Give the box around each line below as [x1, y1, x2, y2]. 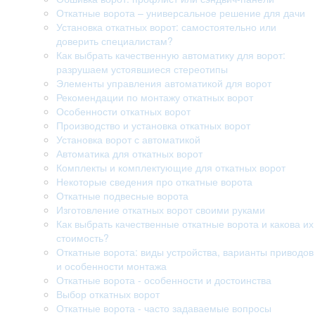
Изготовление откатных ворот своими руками [56, 202, 265, 217]
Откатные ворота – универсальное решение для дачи [56, 6, 305, 20]
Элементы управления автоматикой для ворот [56, 76, 271, 90]
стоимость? [56, 231, 109, 245]
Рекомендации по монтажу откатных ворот [56, 90, 253, 104]
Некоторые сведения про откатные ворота [56, 174, 252, 188]
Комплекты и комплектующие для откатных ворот [56, 160, 285, 174]
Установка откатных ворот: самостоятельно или [56, 20, 276, 34]
